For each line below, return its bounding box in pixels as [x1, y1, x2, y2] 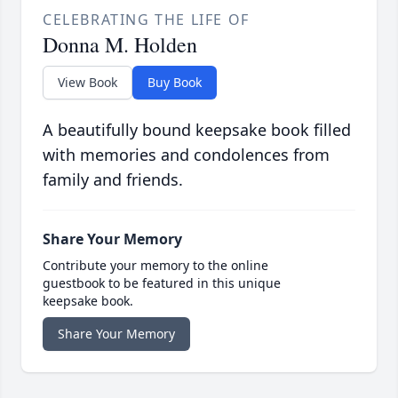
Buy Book [147, 73, 202, 91]
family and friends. [43, 168, 183, 190]
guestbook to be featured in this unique [43, 274, 281, 291]
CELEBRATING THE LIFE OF [43, 9, 250, 29]
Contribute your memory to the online [43, 256, 268, 274]
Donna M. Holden [43, 29, 197, 59]
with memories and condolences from [43, 143, 330, 165]
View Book [58, 73, 117, 91]
